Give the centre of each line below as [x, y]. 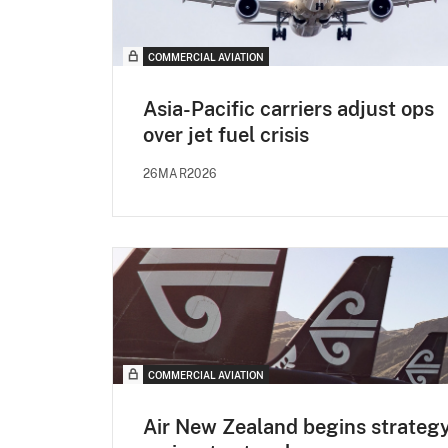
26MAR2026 [180, 174]
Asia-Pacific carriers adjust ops [288, 109]
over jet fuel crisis [226, 135]
